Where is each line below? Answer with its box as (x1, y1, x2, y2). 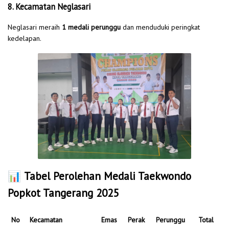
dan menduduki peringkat (121, 22, 200, 32)
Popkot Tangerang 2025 (8, 186, 119, 200)
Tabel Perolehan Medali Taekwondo (24, 169, 191, 184)
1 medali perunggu (62, 22, 121, 32)
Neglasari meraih (8, 22, 62, 32)
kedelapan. (8, 34, 41, 43)
